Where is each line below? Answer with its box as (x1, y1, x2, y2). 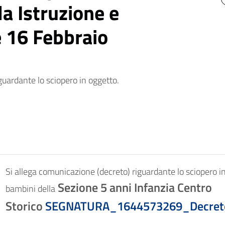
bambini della (5, 182, 55, 195)
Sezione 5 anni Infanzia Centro (55, 178, 212, 196)
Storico (5, 197, 45, 215)
